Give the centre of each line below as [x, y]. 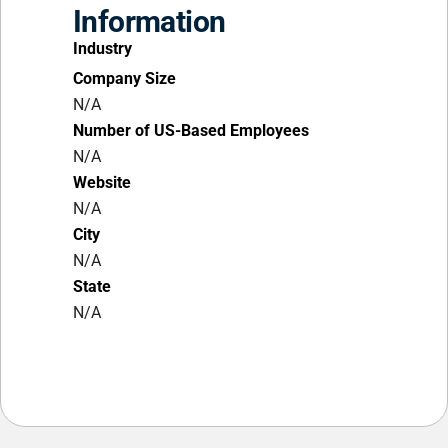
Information [149, 21]
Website [102, 182]
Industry [102, 48]
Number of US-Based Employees [191, 130]
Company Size [124, 78]
